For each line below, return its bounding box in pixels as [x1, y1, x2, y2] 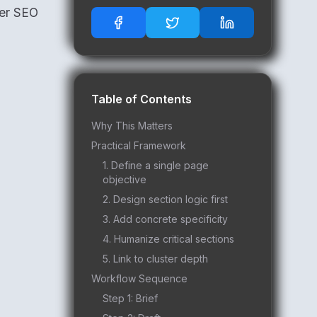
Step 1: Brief [103, 292, 158, 304]
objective [103, 173, 146, 185]
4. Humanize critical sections [103, 233, 234, 245]
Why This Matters [91, 120, 173, 132]
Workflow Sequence [91, 272, 188, 284]
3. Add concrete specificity [103, 213, 228, 225]
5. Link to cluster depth [103, 253, 208, 265]
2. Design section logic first [103, 193, 228, 205]
